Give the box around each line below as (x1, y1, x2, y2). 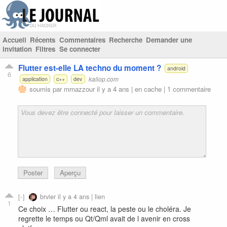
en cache (135, 84, 162, 94)
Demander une (146, 35, 193, 45)
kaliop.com (88, 74, 119, 83)
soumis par (27, 84, 64, 94)
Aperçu (60, 167, 81, 177)
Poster (23, 167, 43, 177)
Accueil (3, 35, 26, 45)
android (167, 64, 185, 72)
